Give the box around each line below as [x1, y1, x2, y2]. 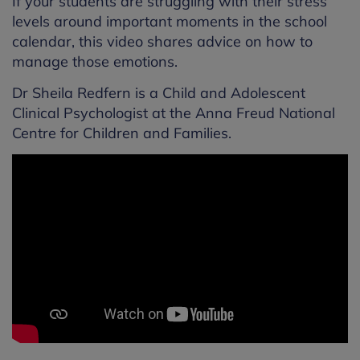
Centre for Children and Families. [12, 124, 231, 143]
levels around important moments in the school [12, 12, 327, 31]
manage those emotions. [12, 52, 178, 72]
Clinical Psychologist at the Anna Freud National [12, 104, 335, 123]
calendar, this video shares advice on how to [12, 32, 313, 51]
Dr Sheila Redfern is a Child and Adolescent [12, 84, 305, 103]
